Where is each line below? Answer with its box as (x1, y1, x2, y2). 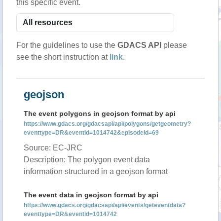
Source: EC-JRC (24, 144, 82, 152)
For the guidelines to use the (16, 41, 117, 49)
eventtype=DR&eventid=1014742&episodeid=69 (24, 129, 159, 136)
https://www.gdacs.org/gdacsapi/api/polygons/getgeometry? (24, 120, 191, 127)
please (161, 41, 187, 49)
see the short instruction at (16, 53, 110, 61)
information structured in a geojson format (24, 167, 168, 176)
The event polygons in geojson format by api (24, 110, 176, 117)
